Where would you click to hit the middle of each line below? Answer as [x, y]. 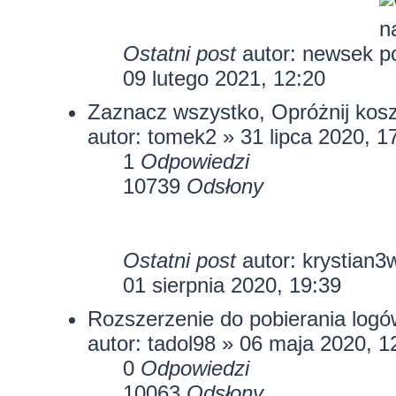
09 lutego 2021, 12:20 [224, 78]
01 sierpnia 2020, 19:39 [232, 285]
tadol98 [181, 343]
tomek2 [182, 136]
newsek [337, 53]
